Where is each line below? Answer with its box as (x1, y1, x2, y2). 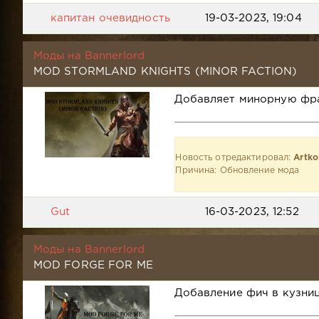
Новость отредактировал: (175, 153, 294, 162)
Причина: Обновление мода (175, 166, 300, 174)
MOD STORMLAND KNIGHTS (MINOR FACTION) (33, 66, 298, 76)
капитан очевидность (50, 13, 170, 23)
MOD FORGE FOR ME (33, 260, 153, 270)
